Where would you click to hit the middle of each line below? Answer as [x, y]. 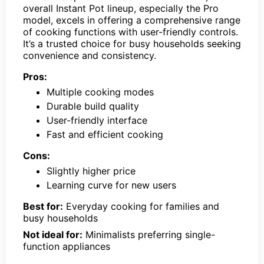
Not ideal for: [53, 234]
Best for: [43, 206]
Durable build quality [93, 106]
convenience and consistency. [90, 55]
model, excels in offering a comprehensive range [132, 20]
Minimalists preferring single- [149, 234]
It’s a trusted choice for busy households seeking [132, 43]
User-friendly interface [97, 120]
